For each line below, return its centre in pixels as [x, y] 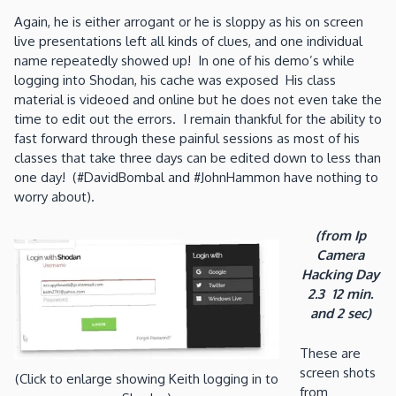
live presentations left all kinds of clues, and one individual [188, 41]
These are [330, 353]
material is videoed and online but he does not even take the [198, 99]
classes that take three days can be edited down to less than [198, 157]
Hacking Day [341, 275]
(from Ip [340, 236]
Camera [341, 255]
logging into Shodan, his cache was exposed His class [175, 80]
